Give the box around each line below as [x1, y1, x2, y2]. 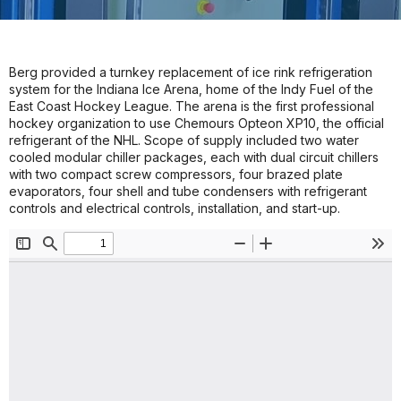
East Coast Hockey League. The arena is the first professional [9, 98, 374, 114]
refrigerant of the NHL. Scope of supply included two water [9, 132, 359, 148]
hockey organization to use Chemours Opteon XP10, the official [9, 115, 384, 131]
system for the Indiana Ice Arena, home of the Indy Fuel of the [9, 81, 373, 97]
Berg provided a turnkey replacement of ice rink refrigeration [9, 64, 372, 80]
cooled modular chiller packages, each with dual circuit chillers [9, 149, 379, 165]
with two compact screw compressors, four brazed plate [9, 166, 343, 182]
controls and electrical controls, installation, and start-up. [9, 200, 340, 216]
